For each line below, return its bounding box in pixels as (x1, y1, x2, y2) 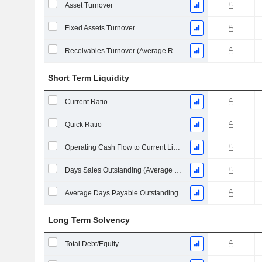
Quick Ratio (64, 120, 102, 129)
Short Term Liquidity (48, 73, 130, 82)
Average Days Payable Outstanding (64, 189, 178, 197)
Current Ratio (64, 98, 108, 106)
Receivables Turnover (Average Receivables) (173, 47, 180, 55)
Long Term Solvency (48, 215, 130, 225)
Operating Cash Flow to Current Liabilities (173, 143, 180, 151)
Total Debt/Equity (64, 240, 119, 248)
